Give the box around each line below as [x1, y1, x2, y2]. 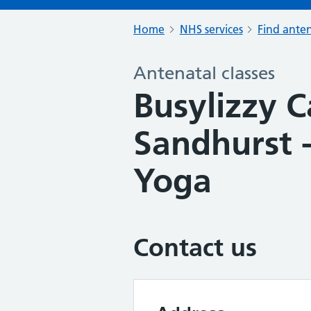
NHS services [179, 22, 243, 36]
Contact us [133, 233, 257, 262]
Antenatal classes [133, 62, 275, 84]
